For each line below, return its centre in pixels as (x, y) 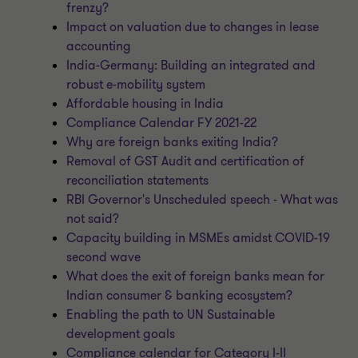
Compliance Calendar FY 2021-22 (162, 123)
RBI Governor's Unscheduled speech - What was (203, 200)
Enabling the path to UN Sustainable (171, 315)
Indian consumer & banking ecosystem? (180, 296)
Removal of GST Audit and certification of (186, 161)
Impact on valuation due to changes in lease (193, 27)
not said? (93, 219)
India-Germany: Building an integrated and (191, 66)
